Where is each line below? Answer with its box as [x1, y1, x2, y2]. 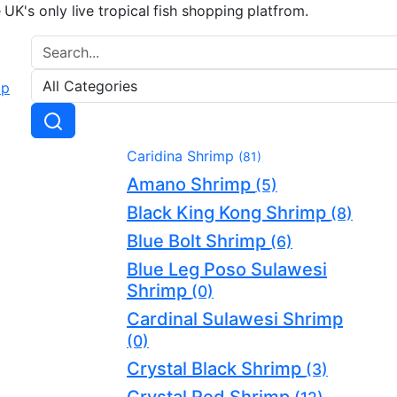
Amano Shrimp [127, 173, 255, 195]
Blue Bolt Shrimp [127, 230, 270, 252]
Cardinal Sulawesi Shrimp [127, 307, 343, 330]
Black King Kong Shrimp [127, 201, 331, 223]
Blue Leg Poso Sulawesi [127, 258, 327, 280]
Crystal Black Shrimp [127, 357, 306, 379]
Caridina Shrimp [127, 146, 238, 165]
